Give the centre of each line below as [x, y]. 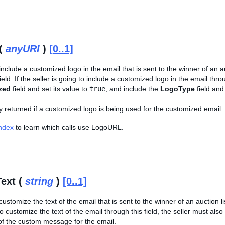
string [39, 181]
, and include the [133, 89]
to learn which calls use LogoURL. [69, 127]
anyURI [23, 49]
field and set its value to [50, 89]
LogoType [178, 89]
